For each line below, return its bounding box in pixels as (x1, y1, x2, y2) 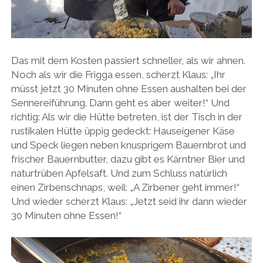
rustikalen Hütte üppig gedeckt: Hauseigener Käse (11, 124, 235, 137)
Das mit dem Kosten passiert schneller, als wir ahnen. (11, 54, 245, 66)
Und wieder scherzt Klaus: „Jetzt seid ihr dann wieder (11, 195, 247, 207)
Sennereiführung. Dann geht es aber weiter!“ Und (11, 96, 230, 109)
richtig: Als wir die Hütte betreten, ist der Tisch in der (11, 110, 242, 123)
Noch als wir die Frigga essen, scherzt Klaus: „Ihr (11, 68, 225, 80)
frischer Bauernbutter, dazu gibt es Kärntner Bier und (11, 153, 245, 165)
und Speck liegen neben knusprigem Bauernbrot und (11, 139, 246, 151)
